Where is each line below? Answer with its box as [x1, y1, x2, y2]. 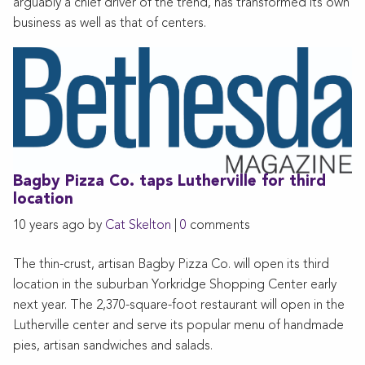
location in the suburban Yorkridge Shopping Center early [13, 279, 336, 292]
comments [187, 219, 250, 233]
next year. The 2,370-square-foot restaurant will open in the [13, 299, 345, 313]
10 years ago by [13, 219, 105, 233]
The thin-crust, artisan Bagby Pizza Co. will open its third [13, 258, 329, 272]
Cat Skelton [105, 219, 171, 233]
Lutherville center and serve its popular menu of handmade [13, 319, 344, 333]
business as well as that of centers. [13, 16, 206, 30]
